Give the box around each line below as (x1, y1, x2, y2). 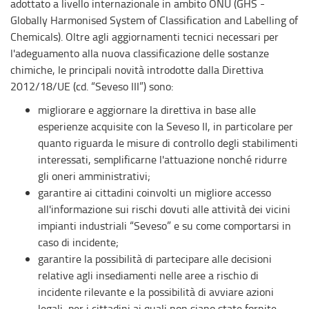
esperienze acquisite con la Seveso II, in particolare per (38, 119, 293, 134)
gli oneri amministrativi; (38, 168, 150, 183)
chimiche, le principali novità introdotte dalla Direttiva (10, 62, 263, 77)
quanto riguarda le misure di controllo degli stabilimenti (38, 135, 298, 150)
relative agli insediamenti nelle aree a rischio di (38, 268, 259, 283)
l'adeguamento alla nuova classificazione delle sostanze (10, 46, 269, 61)
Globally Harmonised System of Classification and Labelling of (10, 12, 298, 28)
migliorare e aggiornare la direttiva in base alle (38, 102, 256, 117)
